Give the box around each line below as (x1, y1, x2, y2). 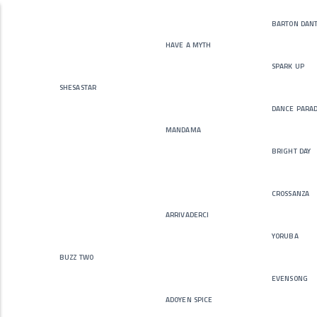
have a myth (166, 36, 212, 51)
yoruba (272, 227, 299, 242)
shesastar (59, 79, 96, 93)
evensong (272, 270, 308, 284)
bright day (272, 142, 311, 157)
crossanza (272, 185, 309, 200)
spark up (272, 57, 304, 72)
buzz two (59, 248, 93, 263)
